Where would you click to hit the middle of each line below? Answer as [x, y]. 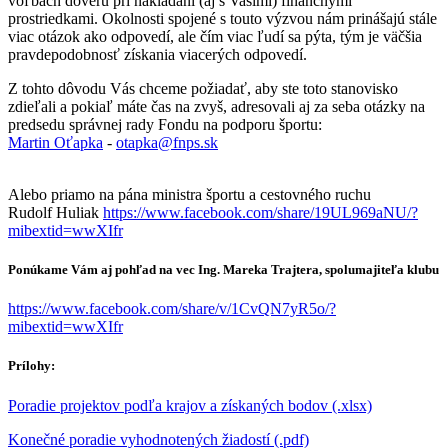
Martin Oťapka [55, 142]
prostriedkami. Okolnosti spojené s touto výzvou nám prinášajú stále [222, 18]
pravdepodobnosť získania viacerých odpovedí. [157, 54]
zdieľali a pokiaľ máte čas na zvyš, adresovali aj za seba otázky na [216, 106]
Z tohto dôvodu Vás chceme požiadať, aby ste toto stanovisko [203, 88]
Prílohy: [31, 366]
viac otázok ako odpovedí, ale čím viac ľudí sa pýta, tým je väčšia [215, 36]
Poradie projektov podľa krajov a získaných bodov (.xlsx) [190, 405]
